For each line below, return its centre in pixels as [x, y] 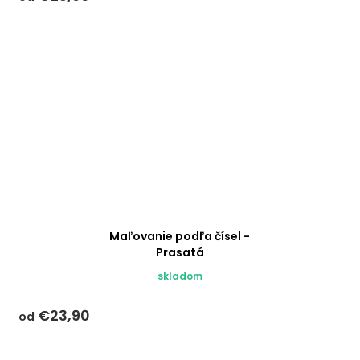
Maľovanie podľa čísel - [180, 237]
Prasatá [180, 253]
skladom [180, 276]
